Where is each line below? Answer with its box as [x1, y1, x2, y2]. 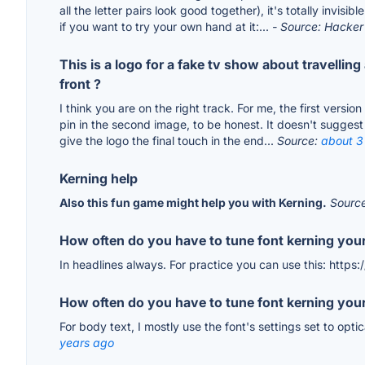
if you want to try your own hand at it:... [59, 20, 272, 34]
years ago [59, 336, 114, 350]
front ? [59, 76, 101, 93]
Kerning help [59, 170, 138, 187]
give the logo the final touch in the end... [59, 134, 277, 148]
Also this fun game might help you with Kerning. [59, 196, 327, 210]
